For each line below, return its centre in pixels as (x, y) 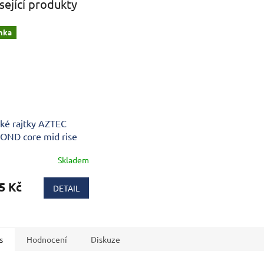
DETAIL (66, 188)
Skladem (73, 160)
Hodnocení (47, 239)
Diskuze (105, 239)
